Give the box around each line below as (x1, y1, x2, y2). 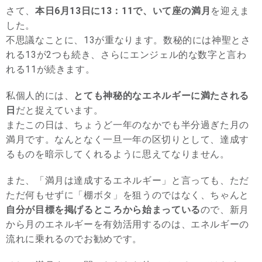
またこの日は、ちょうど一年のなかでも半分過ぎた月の (6, 119, 249, 131)
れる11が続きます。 (6, 64, 95, 75)
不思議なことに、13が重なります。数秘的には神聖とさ (6, 35, 251, 46)
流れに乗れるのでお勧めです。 (6, 233, 142, 245)
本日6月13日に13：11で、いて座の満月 (35, 5, 211, 17)
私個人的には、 (6, 90, 74, 102)
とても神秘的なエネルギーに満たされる (74, 90, 250, 102)
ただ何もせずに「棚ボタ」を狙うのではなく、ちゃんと (6, 189, 249, 201)
